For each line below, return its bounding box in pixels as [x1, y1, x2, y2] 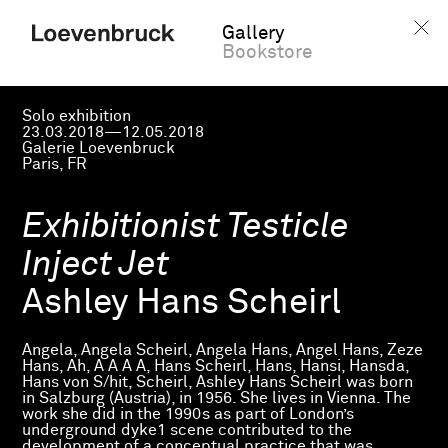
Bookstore [222, 43, 312, 62]
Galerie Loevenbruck [22, 140, 176, 156]
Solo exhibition [22, 108, 132, 124]
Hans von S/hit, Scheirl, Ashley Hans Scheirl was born [22, 374, 414, 390]
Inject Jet [22, 247, 170, 283]
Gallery [222, 24, 284, 43]
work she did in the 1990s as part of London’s [22, 406, 355, 422]
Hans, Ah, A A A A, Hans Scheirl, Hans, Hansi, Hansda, [22, 358, 410, 374]
